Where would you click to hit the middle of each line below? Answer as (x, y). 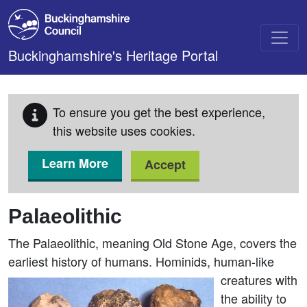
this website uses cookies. (124, 130)
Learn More (75, 163)
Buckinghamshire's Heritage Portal (113, 55)
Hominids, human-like (215, 261)
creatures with (259, 280)
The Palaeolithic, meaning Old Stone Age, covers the (152, 243)
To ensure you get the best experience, (159, 112)
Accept (165, 164)
